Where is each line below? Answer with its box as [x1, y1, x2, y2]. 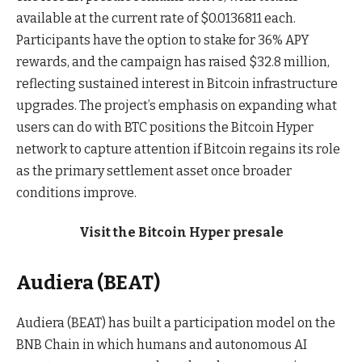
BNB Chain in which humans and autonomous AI [16, 337, 307, 353]
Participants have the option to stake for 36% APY [16, 32, 309, 48]
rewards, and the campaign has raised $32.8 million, [16, 53, 330, 69]
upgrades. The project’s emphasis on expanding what [16, 97, 337, 113]
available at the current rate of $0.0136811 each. [16, 10, 296, 26]
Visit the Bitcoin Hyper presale [78, 225, 284, 241]
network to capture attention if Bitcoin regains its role [16, 141, 340, 157]
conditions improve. [16, 184, 137, 200]
